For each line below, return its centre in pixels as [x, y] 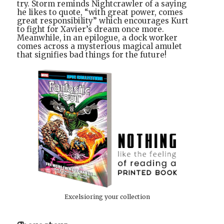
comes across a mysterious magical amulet [99, 46]
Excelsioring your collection [107, 197]
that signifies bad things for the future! [92, 55]
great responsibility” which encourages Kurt [103, 21]
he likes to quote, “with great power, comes [100, 12]
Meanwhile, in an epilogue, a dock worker [97, 38]
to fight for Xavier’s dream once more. [90, 29]
